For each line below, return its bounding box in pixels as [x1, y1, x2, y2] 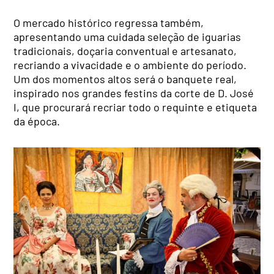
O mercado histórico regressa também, [13, 15, 204, 29]
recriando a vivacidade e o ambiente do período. [13, 57, 247, 72]
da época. [13, 114, 61, 128]
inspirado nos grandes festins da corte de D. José [13, 86, 254, 100]
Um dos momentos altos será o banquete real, [13, 72, 237, 86]
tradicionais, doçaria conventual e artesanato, [13, 43, 237, 57]
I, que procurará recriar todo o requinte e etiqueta [13, 100, 257, 114]
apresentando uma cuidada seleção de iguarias [13, 29, 242, 43]
